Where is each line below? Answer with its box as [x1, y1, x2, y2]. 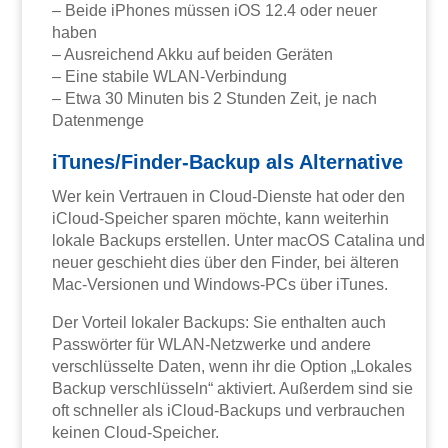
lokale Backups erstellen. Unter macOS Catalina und [52, 232, 426, 250]
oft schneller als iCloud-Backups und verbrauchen [52, 402, 406, 420]
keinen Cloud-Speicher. [52, 424, 220, 442]
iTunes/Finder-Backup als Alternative [52, 151, 404, 174]
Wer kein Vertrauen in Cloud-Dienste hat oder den [52, 188, 406, 206]
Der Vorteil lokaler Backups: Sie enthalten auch [52, 314, 387, 332]
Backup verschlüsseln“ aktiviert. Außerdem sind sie [52, 380, 414, 398]
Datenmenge [52, 112, 145, 130]
